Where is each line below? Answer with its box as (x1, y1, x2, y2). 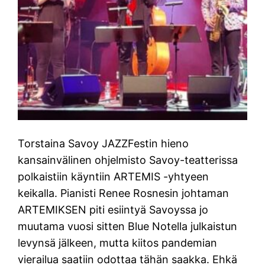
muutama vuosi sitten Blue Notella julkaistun (18, 219, 238, 232)
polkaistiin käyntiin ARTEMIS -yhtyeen (18, 170, 209, 183)
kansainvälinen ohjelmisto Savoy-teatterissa (18, 153, 238, 166)
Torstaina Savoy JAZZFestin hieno (18, 137, 189, 150)
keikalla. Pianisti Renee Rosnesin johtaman (18, 186, 230, 199)
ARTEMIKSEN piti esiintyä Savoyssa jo (18, 203, 209, 216)
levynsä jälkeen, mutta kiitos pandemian (18, 236, 218, 249)
